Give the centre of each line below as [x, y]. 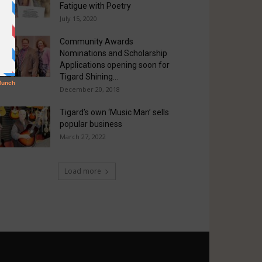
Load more [82, 171]
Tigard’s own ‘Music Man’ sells [114, 113]
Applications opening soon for [115, 65]
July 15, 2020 [78, 19]
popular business [91, 124]
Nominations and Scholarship [113, 54]
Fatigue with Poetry [95, 6]
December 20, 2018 [90, 89]
